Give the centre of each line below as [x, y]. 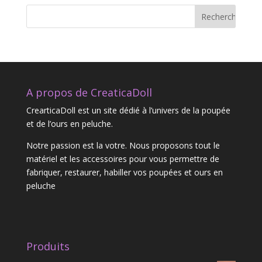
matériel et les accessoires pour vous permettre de [123, 159]
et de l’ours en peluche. [69, 124]
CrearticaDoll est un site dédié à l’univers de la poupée [128, 111]
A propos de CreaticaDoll [89, 93]
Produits [48, 246]
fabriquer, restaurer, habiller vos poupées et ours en [124, 173]
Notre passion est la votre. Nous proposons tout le [123, 146]
